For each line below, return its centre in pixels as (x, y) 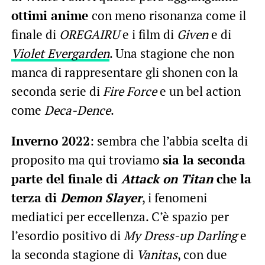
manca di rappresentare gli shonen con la (125, 72)
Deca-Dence (77, 110)
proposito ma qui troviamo (87, 159)
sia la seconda (204, 159)
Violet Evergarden (60, 53)
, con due (202, 254)
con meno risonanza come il (169, 15)
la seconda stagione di (74, 254)
